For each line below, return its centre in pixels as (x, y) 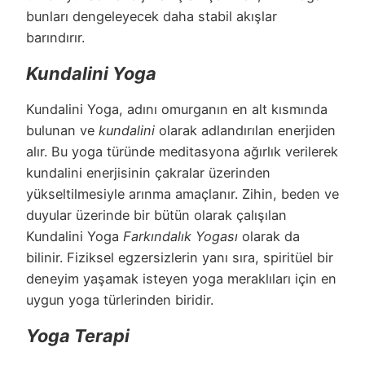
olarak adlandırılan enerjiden (245, 130)
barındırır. (55, 37)
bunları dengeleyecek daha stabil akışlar (152, 16)
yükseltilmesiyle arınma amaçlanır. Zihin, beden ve (182, 193)
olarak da (269, 236)
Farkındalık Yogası (180, 236)
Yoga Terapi (78, 335)
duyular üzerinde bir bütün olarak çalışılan (156, 215)
